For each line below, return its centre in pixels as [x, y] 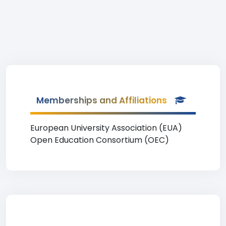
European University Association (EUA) [106, 128]
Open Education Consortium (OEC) [100, 140]
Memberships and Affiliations [102, 100]
